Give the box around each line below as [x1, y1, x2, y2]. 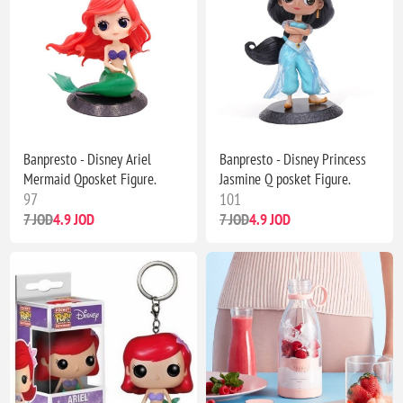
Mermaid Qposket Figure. [23, 168, 157, 189]
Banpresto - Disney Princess [219, 148, 366, 169]
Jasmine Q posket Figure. [219, 168, 351, 189]
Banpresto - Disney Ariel [23, 148, 152, 169]
